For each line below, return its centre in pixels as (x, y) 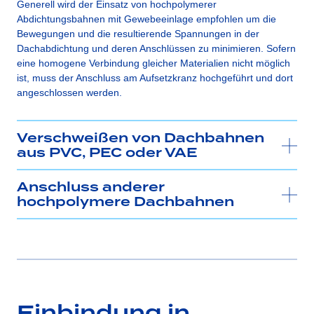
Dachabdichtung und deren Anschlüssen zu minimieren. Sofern (156, 48)
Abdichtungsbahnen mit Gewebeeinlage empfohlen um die (146, 19)
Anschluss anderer (91, 188)
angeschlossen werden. (69, 92)
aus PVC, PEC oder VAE (107, 153)
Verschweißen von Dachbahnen (141, 139)
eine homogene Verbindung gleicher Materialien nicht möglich (153, 63)
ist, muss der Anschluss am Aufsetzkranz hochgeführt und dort (155, 77)
